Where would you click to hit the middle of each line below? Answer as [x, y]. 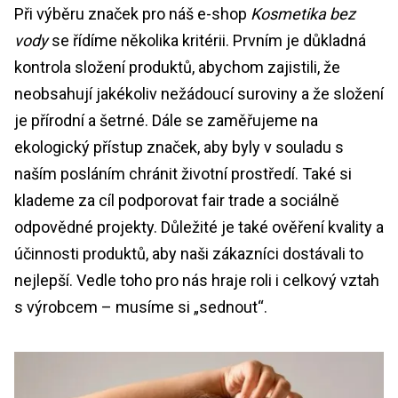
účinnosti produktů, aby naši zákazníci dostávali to [189, 254]
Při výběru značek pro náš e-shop [132, 14]
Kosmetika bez [303, 14]
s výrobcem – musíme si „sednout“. [141, 307]
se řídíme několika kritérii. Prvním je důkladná [207, 41]
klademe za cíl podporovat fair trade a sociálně [177, 201]
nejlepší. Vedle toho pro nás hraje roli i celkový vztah [197, 281]
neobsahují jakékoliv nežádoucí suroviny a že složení [199, 94]
